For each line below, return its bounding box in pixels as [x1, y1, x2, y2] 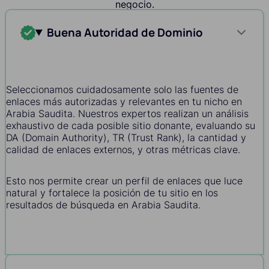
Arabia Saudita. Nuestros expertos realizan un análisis [6, 107, 249, 120]
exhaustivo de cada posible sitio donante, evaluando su [6, 119, 255, 132]
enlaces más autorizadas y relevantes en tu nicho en [6, 95, 242, 108]
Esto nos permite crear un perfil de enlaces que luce [6, 175, 243, 187]
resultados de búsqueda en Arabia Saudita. [6, 199, 201, 211]
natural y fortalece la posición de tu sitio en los [6, 187, 218, 199]
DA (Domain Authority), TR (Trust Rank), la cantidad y [6, 131, 246, 144]
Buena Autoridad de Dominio [47, 25, 204, 41]
